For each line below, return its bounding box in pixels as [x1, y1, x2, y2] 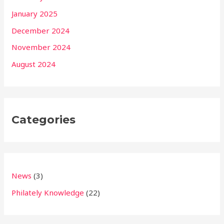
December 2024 [11, 25, 70, 35]
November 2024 [11, 42, 71, 52]
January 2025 [11, 8, 58, 18]
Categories [11, 112, 76, 126]
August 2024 [11, 59, 56, 69]
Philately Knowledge [11, 187, 84, 197]
